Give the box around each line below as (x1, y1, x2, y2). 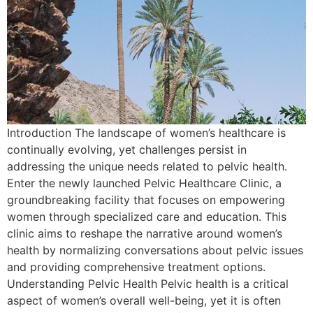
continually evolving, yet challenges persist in (7, 143, 247, 156)
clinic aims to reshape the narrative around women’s (7, 226, 282, 240)
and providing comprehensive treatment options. (7, 260, 265, 274)
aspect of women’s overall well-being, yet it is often (7, 293, 281, 307)
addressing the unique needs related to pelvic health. (7, 159, 287, 173)
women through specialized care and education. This (7, 210, 286, 224)
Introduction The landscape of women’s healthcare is (7, 126, 286, 140)
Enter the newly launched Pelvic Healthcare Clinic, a (7, 176, 282, 190)
